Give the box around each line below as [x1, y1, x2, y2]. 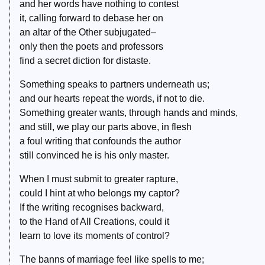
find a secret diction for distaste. [20, 56, 151, 66]
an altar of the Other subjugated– [20, 27, 156, 38]
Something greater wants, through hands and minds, [20, 108, 238, 118]
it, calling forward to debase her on [20, 13, 163, 24]
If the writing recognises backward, [20, 202, 164, 213]
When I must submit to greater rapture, [20, 174, 178, 185]
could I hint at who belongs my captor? [20, 188, 180, 199]
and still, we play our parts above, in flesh [20, 122, 192, 132]
